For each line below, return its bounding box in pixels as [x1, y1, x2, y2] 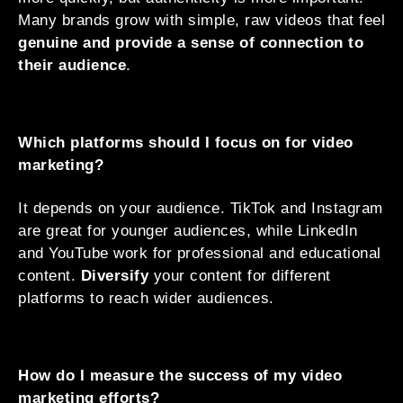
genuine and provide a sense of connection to [18, 34, 363, 52]
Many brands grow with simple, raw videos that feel [18, 12, 385, 30]
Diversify [80, 266, 148, 284]
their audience [18, 57, 126, 75]
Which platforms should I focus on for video [18, 134, 354, 152]
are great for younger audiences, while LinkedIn [18, 221, 358, 239]
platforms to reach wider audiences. [18, 289, 274, 307]
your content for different [148, 266, 331, 284]
